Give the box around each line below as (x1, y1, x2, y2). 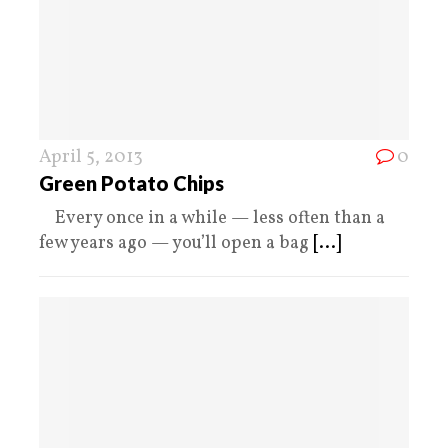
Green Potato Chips (39, 171, 224, 196)
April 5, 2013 (39, 145, 143, 171)
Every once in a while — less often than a (39, 206, 385, 232)
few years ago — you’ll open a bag (39, 231, 313, 257)
